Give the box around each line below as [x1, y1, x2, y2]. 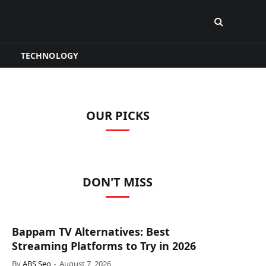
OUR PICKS [85, 107, 150, 123]
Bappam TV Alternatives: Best [12, 224, 170, 239]
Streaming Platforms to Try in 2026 [12, 239, 196, 253]
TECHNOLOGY [20, 49, 79, 61]
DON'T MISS [83, 174, 153, 190]
